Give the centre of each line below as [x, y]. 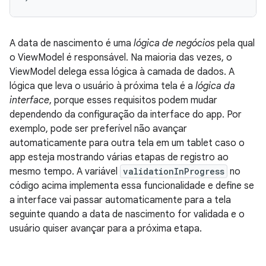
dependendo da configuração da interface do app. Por [126, 115]
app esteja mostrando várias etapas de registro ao [119, 158]
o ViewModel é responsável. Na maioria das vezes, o [121, 58]
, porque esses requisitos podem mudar [133, 101]
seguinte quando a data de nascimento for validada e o [127, 215]
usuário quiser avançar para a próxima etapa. [106, 229]
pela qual [235, 44]
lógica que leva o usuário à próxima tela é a [102, 86]
